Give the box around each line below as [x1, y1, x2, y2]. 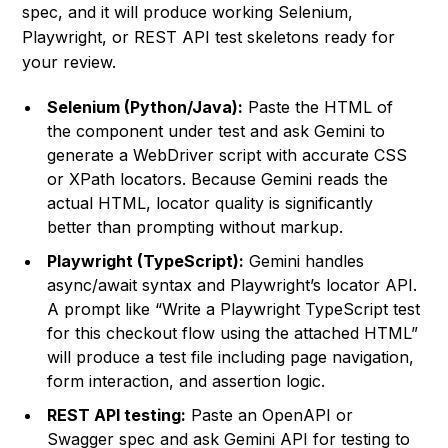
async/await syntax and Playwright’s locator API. [47, 275, 418, 296]
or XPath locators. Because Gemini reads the [47, 169, 389, 190]
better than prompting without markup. [47, 217, 344, 238]
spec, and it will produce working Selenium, [22, 2, 354, 23]
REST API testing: [47, 405, 187, 426]
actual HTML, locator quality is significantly [47, 193, 374, 214]
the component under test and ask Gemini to [47, 121, 386, 142]
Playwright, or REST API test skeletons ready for [22, 27, 396, 48]
